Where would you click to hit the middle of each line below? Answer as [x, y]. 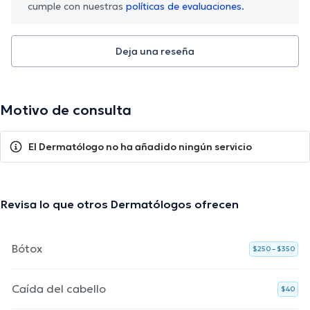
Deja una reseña [155, 51]
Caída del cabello [59, 288]
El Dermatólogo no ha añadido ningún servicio [140, 146]
